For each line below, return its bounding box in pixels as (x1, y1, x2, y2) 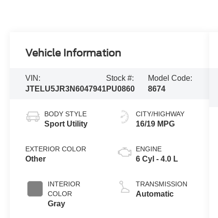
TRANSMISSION (135, 180, 187, 188)
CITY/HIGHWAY (135, 109, 184, 118)
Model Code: (147, 74, 192, 82)
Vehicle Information (25, 47, 122, 59)
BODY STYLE (44, 109, 87, 118)
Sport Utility (44, 119, 88, 128)
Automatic (135, 189, 174, 198)
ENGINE (135, 145, 162, 153)
